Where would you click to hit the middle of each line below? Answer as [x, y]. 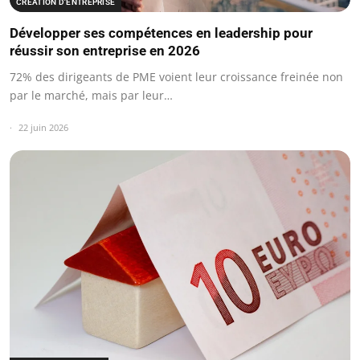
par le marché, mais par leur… [91, 95]
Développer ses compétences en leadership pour [161, 33]
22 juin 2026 [43, 127]
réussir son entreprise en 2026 [105, 50]
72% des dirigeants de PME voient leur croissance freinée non [176, 76]
